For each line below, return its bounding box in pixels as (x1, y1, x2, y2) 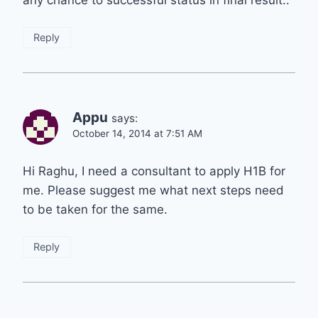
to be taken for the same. (23, 202, 168, 217)
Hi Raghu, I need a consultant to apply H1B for (23, 164, 285, 179)
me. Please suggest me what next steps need (23, 183, 284, 198)
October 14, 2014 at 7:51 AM (72, 128, 202, 140)
